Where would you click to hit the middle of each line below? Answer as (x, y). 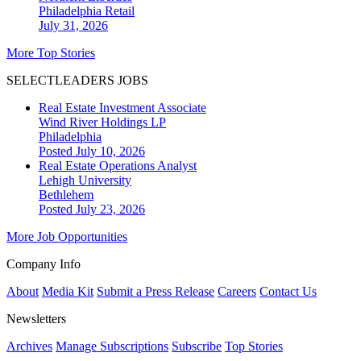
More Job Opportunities (67, 236)
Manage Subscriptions (112, 346)
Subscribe (197, 346)
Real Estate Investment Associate (122, 107)
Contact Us (288, 291)
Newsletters (36, 318)
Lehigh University (85, 180)
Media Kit (68, 291)
